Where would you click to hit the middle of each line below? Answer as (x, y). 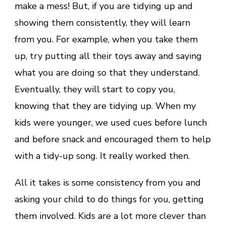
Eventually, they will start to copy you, (95, 89)
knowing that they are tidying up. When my (105, 106)
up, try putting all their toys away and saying (108, 56)
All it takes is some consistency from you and (108, 182)
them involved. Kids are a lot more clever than (110, 216)
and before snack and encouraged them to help (113, 139)
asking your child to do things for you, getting (109, 199)
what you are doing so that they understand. (107, 72)
